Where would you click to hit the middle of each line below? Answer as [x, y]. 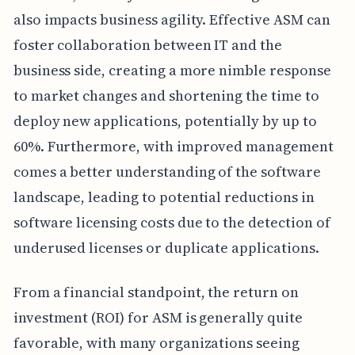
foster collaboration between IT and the [147, 44]
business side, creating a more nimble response [172, 70]
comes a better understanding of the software [167, 171]
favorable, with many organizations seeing [156, 342]
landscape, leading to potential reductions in [164, 197]
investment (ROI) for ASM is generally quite [158, 317]
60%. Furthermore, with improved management [173, 146]
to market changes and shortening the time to [166, 95]
